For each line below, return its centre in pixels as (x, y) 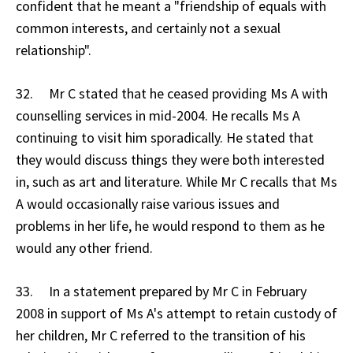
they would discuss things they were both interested (170, 159)
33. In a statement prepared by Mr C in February (161, 291)
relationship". (54, 50)
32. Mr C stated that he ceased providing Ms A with (172, 93)
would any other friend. (84, 247)
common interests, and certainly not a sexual (148, 28)
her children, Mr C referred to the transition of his (161, 335)
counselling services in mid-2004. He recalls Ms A (158, 115)
